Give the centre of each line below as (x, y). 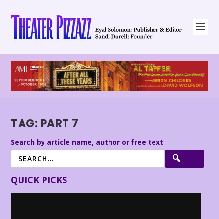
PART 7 (59, 124)
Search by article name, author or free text (87, 142)
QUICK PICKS (39, 180)
